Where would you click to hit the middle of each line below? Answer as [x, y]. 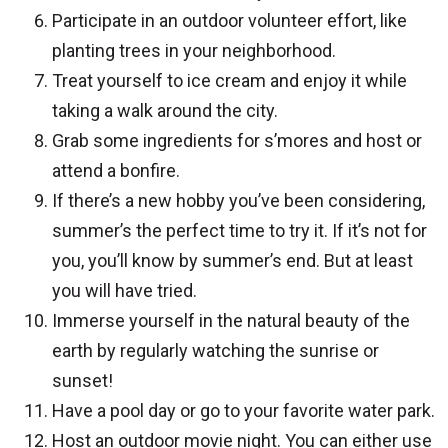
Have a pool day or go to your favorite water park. [243, 410]
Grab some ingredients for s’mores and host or [237, 140]
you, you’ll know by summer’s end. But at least [232, 260]
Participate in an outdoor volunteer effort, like [229, 20]
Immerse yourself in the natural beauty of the [231, 320]
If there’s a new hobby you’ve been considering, [238, 200]
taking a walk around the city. [165, 110]
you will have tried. [124, 290]
